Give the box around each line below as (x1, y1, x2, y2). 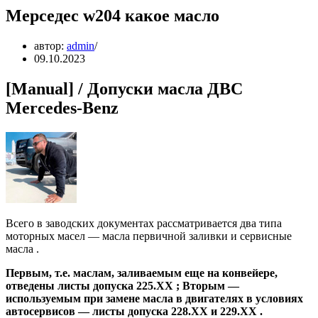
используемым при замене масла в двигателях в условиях (6, 292, 303, 305)
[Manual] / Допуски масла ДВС (6, 79, 243, 98)
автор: (34, 39, 67, 52)
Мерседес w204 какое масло (6, 6, 219, 25)
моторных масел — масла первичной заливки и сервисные (6, 229, 292, 242)
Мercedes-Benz (6, 98, 119, 117)
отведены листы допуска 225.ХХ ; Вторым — (6, 279, 239, 292)
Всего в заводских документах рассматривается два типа (6, 216, 282, 229)
